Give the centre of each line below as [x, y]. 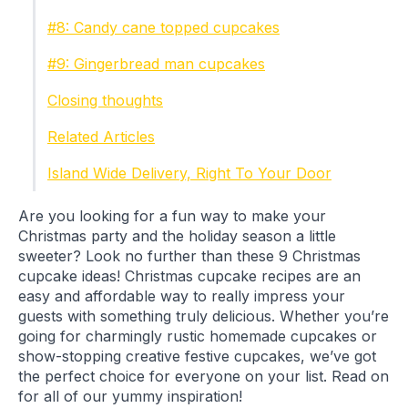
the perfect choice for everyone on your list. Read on [204, 376]
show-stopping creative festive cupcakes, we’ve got [197, 356]
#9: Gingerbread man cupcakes [156, 64]
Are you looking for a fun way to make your [172, 216]
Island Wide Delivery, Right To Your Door [189, 173]
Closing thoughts [105, 100]
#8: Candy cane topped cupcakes [163, 27]
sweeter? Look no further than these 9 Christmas [189, 256]
